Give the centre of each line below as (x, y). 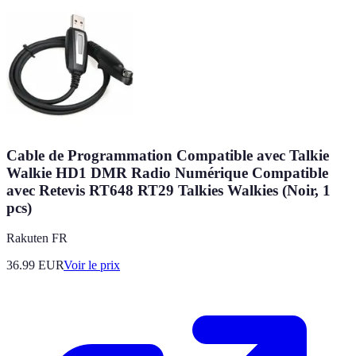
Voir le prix (92, 265)
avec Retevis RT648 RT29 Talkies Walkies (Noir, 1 (168, 190)
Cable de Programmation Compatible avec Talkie (168, 155)
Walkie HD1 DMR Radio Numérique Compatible (167, 172)
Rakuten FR (37, 238)
